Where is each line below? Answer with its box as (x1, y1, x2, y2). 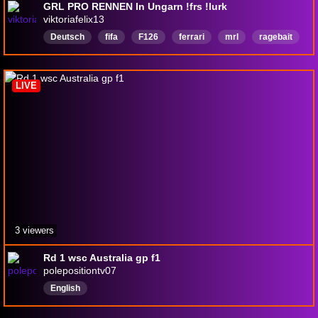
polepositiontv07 (43, 265, 116, 277)
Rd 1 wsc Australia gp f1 (43, 252, 160, 264)
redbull (111, 50, 139, 60)
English (50, 283, 80, 294)
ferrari (179, 32, 204, 43)
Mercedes (50, 50, 91, 60)
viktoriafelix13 (43, 13, 104, 26)
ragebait (259, 32, 292, 43)
